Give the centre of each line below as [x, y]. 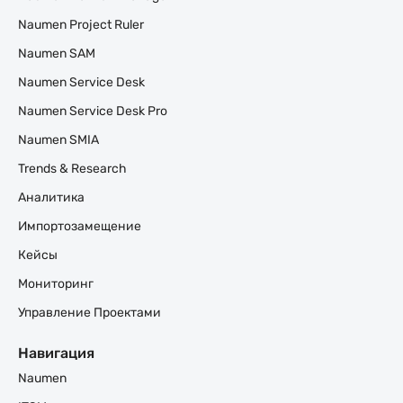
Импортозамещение [80, 226]
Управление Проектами [90, 313]
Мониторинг [56, 284]
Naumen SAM [57, 54]
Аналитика [51, 197]
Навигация [56, 353]
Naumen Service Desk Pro [93, 111]
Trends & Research [72, 169]
